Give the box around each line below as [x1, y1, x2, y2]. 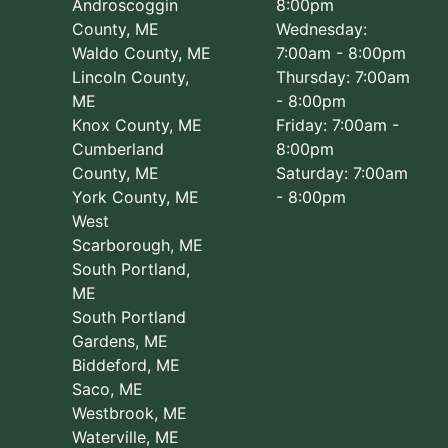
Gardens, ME [72, 331, 168, 352]
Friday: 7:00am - [276, 115, 399, 136]
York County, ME [72, 187, 199, 208]
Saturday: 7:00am [276, 163, 408, 184]
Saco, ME [72, 379, 143, 400]
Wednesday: [276, 19, 367, 40]
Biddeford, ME [72, 355, 180, 376]
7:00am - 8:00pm [276, 43, 406, 64]
